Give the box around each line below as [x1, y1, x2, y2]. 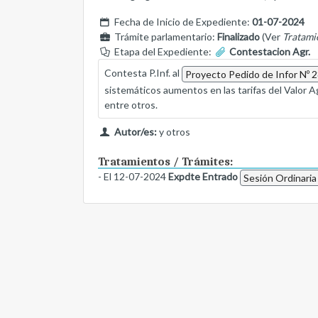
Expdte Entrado [168, 170, 238, 183]
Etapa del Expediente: [111, 45, 214, 58]
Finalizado [216, 31, 260, 43]
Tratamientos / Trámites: [98, 155, 233, 169]
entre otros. [104, 99, 158, 111]
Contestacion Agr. [227, 45, 311, 58]
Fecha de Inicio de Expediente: [111, 16, 252, 28]
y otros [156, 126, 190, 138]
